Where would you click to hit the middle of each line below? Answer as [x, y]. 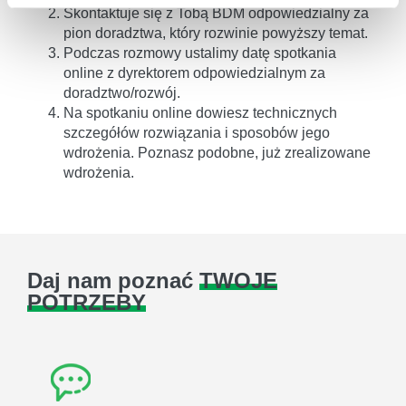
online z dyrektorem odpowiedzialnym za [194, 73]
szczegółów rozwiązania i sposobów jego [197, 133]
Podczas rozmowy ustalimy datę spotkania [200, 53]
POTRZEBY [87, 303]
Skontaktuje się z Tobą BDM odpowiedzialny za [216, 14]
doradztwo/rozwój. [122, 93]
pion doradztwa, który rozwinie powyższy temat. [216, 34]
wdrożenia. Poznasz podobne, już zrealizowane [217, 153]
